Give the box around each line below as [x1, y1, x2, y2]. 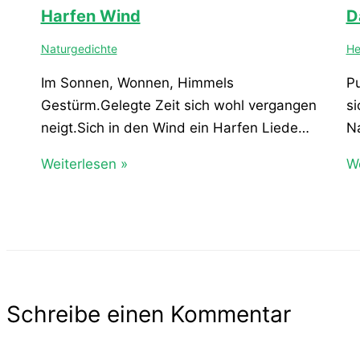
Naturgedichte [40, 41, 117, 55]
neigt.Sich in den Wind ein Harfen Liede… [40, 119, 309, 136]
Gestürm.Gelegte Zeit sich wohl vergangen [40, 96, 317, 113]
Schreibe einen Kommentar [6, 301, 291, 329]
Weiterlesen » [40, 155, 128, 172]
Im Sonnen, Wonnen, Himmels [40, 74, 234, 91]
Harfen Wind [40, 6, 141, 26]
